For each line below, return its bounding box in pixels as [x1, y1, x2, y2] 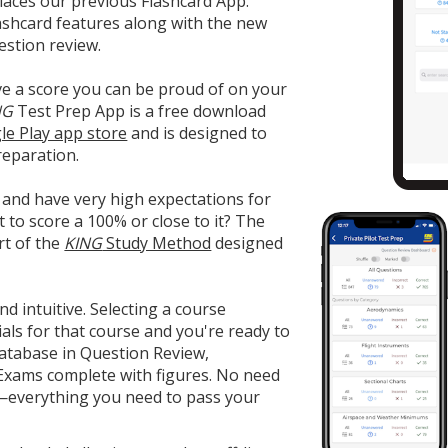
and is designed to [127, 122, 268, 145]
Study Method [102, 232, 212, 255]
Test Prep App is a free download [13, 100, 267, 123]
